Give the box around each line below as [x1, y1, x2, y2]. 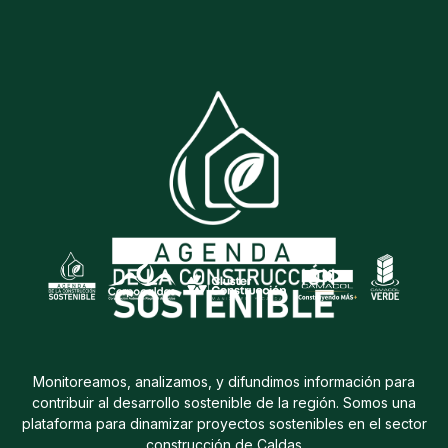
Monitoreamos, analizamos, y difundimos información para [33, 373, 415, 390]
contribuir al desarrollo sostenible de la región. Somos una [32, 394, 416, 411]
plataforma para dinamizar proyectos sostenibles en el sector [21, 415, 427, 432]
